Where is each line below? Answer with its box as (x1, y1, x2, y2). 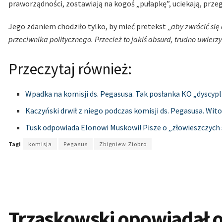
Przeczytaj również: (8, 58, 132, 79)
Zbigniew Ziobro (99, 140, 147, 148)
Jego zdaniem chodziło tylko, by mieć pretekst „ (8, 21, 171, 31)
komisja (28, 140, 52, 148)
